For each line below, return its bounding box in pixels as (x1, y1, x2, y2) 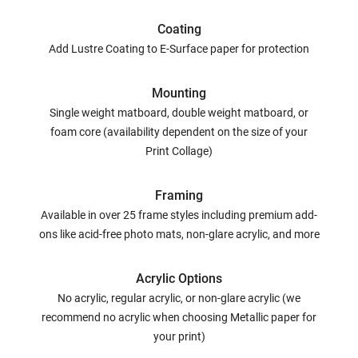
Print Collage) (145, 144, 213, 157)
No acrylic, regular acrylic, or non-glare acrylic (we (58, 291, 300, 304)
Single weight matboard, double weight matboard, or (50, 105, 308, 119)
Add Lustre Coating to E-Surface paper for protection (49, 42, 309, 55)
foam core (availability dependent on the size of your (50, 125, 308, 138)
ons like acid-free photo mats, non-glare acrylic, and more (38, 227, 320, 241)
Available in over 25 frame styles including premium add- (41, 208, 317, 221)
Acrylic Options (136, 270, 222, 286)
